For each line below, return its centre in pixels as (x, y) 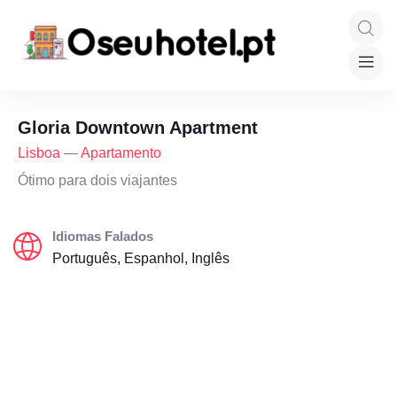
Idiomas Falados (103, 236)
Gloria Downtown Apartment (138, 128)
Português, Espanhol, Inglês (141, 258)
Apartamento (121, 153)
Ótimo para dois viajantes (97, 180)
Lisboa (39, 153)
